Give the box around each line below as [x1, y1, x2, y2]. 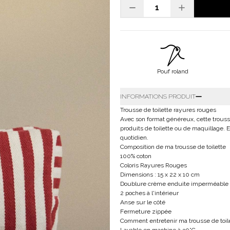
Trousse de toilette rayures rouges [120, 106, 216, 113]
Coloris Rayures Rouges [120, 162, 187, 169]
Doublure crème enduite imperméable [120, 180, 228, 187]
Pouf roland [157, 68, 188, 75]
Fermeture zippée [120, 208, 171, 215]
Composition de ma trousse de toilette [120, 143, 226, 150]
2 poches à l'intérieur [120, 189, 179, 197]
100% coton [120, 152, 151, 160]
